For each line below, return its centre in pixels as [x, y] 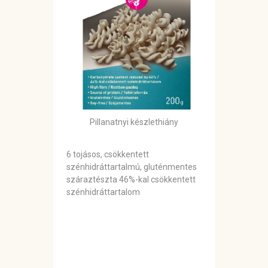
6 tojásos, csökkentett [108, 155]
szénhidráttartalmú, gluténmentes [132, 167]
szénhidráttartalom [103, 192]
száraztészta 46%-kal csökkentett [131, 180]
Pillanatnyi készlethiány [134, 122]
